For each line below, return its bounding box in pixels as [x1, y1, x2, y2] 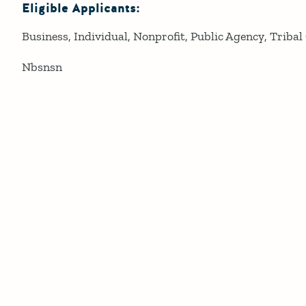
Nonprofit [133, 28, 185, 44]
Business [22, 28, 68, 44]
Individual [74, 28, 128, 44]
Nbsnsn [22, 59, 62, 74]
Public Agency [191, 28, 264, 44]
